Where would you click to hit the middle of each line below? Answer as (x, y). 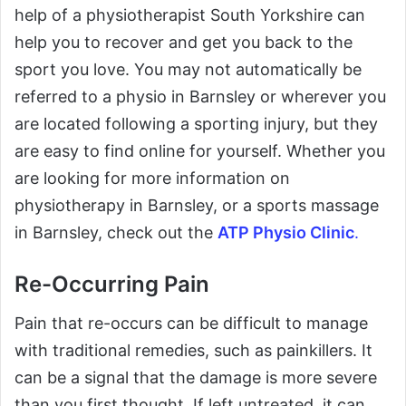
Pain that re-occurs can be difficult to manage (191, 324)
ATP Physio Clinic (286, 233)
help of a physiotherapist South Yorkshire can (190, 15)
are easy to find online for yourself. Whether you (200, 151)
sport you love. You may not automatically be (188, 70)
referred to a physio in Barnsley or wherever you (200, 97)
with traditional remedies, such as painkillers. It (193, 351)
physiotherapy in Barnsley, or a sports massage (197, 206)
